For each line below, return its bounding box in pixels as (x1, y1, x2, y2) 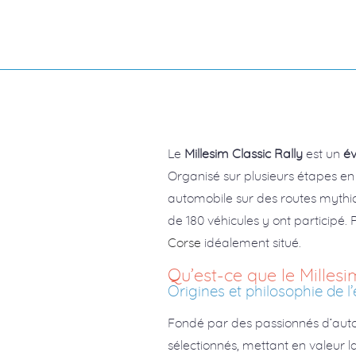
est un (303, 145, 344, 161)
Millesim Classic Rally (184, 145, 304, 161)
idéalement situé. (201, 234, 302, 250)
